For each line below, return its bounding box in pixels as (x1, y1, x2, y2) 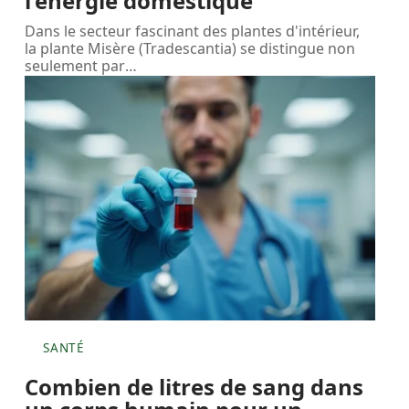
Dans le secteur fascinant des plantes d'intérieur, (25, 20, 361, 41)
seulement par (25, 55, 126, 76)
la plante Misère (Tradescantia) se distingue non (25, 37, 356, 58)
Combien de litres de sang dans (25, 371, 364, 402)
